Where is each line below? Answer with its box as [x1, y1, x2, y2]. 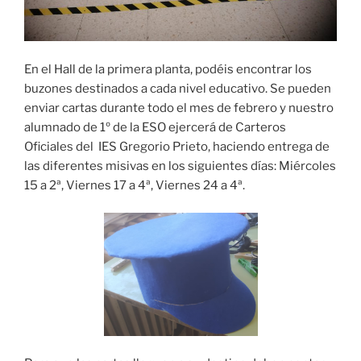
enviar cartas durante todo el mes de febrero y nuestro [24, 100, 334, 115]
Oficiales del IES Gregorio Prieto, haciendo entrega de [24, 139, 330, 154]
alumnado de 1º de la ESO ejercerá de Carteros [24, 119, 286, 135]
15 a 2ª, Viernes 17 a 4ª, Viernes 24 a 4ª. [24, 177, 245, 193]
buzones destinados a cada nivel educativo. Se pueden [24, 81, 331, 96]
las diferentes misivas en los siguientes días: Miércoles [24, 158, 336, 173]
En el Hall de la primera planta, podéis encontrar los [24, 61, 312, 77]
